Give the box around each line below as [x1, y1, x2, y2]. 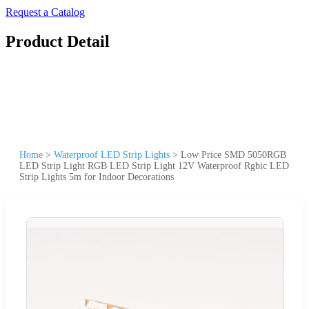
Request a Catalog [6, 6, 85, 18]
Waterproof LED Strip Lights [54, 149, 170, 160]
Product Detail [6, 32, 110, 50]
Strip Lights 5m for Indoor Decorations [19, 171, 174, 182]
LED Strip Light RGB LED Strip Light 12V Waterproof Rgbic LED [19, 160, 289, 171]
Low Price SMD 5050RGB [181, 149, 286, 160]
